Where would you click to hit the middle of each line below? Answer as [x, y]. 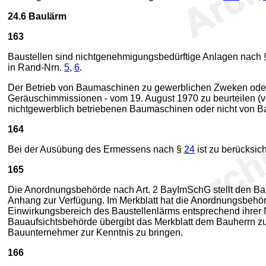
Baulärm [46, 16]
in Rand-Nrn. [36, 67]
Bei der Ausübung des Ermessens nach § [96, 149]
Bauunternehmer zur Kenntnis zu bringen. [95, 232]
